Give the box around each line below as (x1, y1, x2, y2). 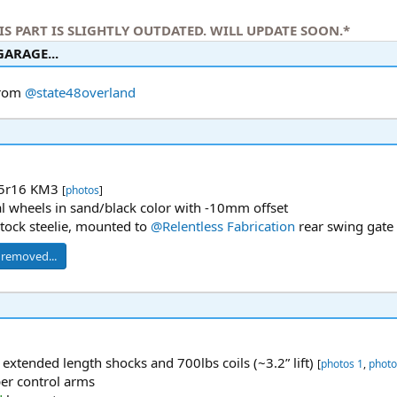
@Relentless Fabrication (151, 217, 295, 236)
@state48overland (25, 83, 136, 102)
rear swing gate (295, 217, 393, 236)
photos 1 (321, 356, 363, 372)
